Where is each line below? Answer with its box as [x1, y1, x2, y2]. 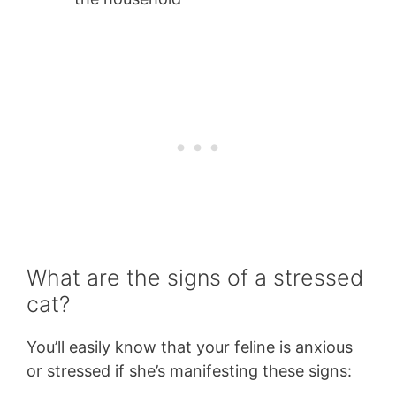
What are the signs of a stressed [27, 264, 363, 292]
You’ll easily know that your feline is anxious [27, 338, 353, 357]
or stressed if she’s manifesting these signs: [27, 362, 352, 381]
